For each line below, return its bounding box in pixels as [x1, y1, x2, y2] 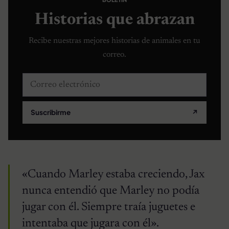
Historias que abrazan [34, 12, 195, 29]
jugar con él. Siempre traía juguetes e [22, 201, 195, 213]
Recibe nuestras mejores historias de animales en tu [29, 36, 200, 45]
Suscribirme [31, 108, 71, 117]
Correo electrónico [22, 75, 92, 84]
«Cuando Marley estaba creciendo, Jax [22, 168, 204, 180]
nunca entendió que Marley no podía [22, 185, 199, 197]
